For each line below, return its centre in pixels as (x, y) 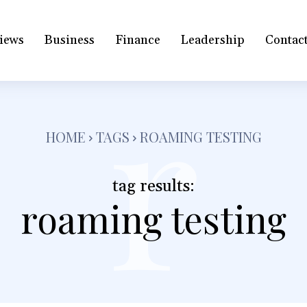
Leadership (213, 40)
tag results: (153, 186)
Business (70, 40)
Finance (138, 40)
